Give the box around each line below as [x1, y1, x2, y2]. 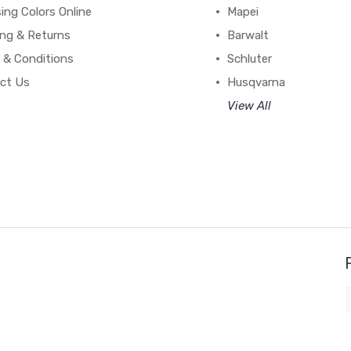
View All [227, 99, 272, 113]
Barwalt [227, 28, 270, 42]
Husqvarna [227, 75, 286, 89]
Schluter [227, 52, 273, 66]
